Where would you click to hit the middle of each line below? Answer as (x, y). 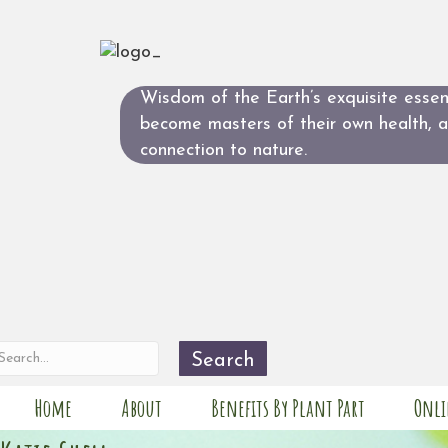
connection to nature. (223, 150)
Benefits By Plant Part (288, 408)
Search (223, 361)
